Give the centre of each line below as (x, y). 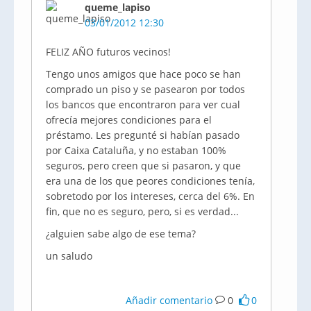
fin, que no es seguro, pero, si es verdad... (142, 211)
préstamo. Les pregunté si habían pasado (143, 135)
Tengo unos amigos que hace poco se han (143, 74)
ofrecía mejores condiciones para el (129, 120)
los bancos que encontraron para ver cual (143, 104)
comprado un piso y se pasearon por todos (145, 89)
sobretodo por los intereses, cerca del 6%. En (150, 196)
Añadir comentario (169, 300)
